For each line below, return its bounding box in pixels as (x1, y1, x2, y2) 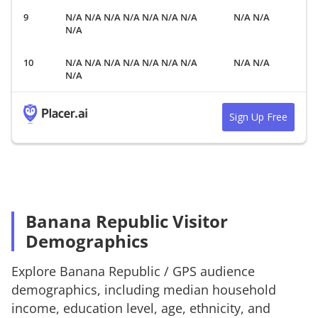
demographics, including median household (11, 280, 276, 298)
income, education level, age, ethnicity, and (11, 299, 270, 317)
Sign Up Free (229, 109, 287, 124)
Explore (11, 262, 60, 280)
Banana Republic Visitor (26, 209, 228, 233)
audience (197, 262, 255, 280)
